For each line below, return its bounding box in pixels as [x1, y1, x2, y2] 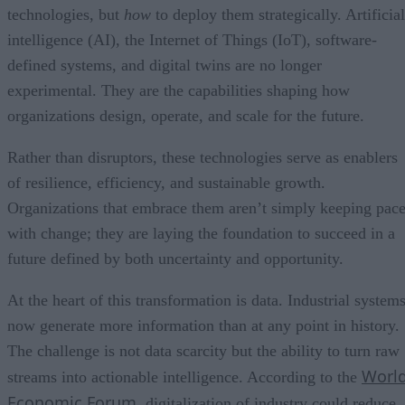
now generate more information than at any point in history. [7, 316, 400, 335]
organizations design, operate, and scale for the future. [7, 107, 364, 126]
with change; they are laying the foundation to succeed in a [7, 224, 395, 243]
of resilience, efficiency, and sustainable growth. [7, 174, 325, 193]
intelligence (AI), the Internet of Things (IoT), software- [7, 31, 377, 50]
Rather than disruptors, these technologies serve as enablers [7, 148, 398, 167]
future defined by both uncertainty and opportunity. [7, 250, 344, 268]
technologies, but [7, 5, 124, 24]
